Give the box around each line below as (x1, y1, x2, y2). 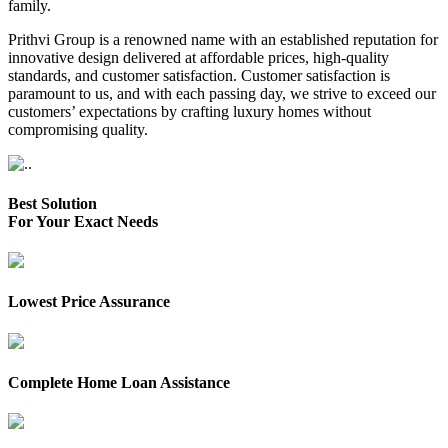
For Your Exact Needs (8, 212, 158, 230)
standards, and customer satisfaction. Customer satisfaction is (8, 67, 390, 85)
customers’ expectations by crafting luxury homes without (8, 103, 371, 121)
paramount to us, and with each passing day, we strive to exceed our (8, 85, 436, 103)
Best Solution (8, 194, 97, 212)
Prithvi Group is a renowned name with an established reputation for (8, 31, 438, 49)
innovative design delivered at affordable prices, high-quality (8, 49, 389, 67)
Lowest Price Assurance (8, 293, 170, 311)
